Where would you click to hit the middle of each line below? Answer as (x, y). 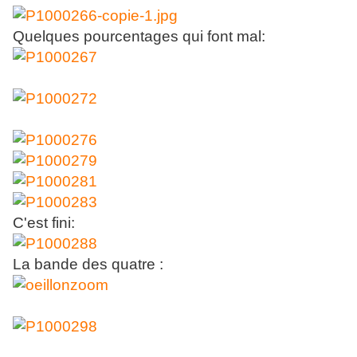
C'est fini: (44, 223)
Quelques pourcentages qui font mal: (139, 37)
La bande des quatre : (88, 265)
